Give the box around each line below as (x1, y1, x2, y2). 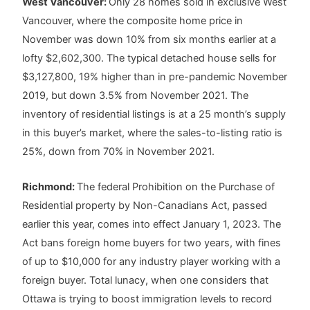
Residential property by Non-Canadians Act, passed (22, 199, 268, 212)
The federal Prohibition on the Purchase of (77, 180, 275, 193)
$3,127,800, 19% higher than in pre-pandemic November (22, 71, 288, 84)
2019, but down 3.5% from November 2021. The (22, 89, 249, 102)
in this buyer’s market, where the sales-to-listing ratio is (22, 127, 283, 140)
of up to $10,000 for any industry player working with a (22, 255, 281, 268)
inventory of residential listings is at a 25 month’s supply (22, 108, 286, 121)
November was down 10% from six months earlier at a (22, 33, 277, 46)
